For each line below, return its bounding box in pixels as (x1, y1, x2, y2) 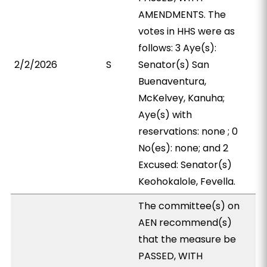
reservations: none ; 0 (138, 125, 238, 138)
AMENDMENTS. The (138, 8, 226, 21)
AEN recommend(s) (138, 216, 232, 229)
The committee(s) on (138, 199, 240, 213)
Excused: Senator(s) (138, 158, 232, 172)
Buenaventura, (138, 74, 207, 88)
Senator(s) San (138, 58, 210, 72)
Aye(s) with (138, 108, 193, 122)
